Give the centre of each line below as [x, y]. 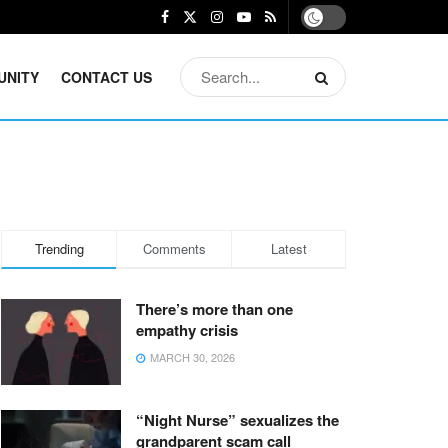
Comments [174, 248]
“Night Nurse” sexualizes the [237, 419]
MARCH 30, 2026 [191, 357]
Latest [288, 248]
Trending [59, 248]
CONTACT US [107, 76]
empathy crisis [187, 330]
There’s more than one [214, 309]
